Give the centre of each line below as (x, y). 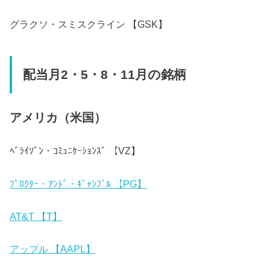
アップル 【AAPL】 (53, 249)
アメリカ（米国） (58, 118)
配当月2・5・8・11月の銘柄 (104, 74)
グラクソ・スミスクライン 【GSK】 (89, 24)
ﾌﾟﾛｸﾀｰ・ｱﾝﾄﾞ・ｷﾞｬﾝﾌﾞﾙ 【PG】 (78, 184)
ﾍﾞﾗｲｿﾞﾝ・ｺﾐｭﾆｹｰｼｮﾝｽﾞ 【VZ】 (75, 151)
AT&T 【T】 (36, 217)
